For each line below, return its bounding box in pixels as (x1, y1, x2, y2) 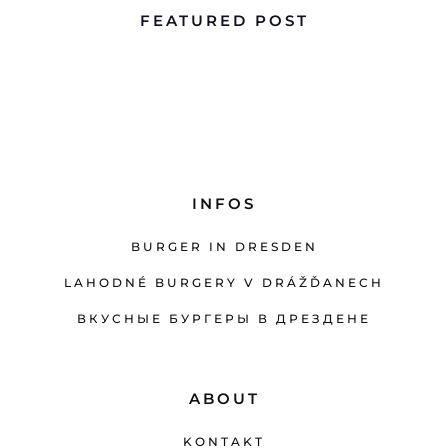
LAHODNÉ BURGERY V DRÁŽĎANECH (64, 274, 384, 290)
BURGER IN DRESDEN (130, 238, 318, 254)
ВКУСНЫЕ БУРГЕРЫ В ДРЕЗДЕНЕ (77, 310, 371, 326)
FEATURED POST (139, 10, 309, 30)
